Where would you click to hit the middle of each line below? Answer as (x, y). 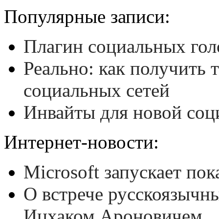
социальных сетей (97, 90)
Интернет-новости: (81, 142)
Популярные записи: (87, 16)
